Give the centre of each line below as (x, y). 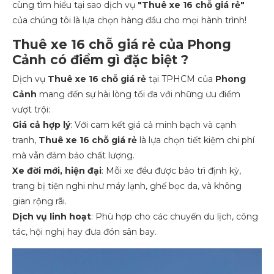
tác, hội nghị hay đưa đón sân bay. (84, 231)
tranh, (25, 140)
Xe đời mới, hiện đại (57, 170)
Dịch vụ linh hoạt (52, 216)
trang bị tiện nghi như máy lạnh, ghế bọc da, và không (127, 186)
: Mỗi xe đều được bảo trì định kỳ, (171, 170)
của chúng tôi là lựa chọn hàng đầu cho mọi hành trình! (129, 20)
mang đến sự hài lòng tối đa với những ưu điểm (139, 94)
